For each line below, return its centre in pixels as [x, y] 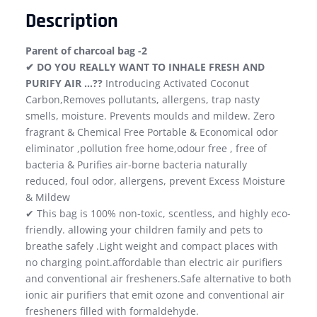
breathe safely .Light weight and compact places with [152, 246]
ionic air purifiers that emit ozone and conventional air [155, 295]
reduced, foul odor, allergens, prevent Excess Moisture [155, 181]
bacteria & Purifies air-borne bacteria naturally [136, 165]
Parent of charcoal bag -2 [86, 51]
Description [72, 22]
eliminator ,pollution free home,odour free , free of [146, 149]
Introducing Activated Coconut [176, 83]
